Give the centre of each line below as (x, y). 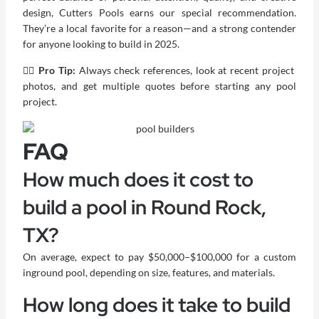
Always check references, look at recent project (186, 70)
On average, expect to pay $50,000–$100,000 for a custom (159, 257)
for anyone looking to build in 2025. (101, 44)
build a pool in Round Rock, (144, 208)
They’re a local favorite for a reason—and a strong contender (159, 28)
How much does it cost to (138, 180)
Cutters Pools (91, 13)
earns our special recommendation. (210, 13)
